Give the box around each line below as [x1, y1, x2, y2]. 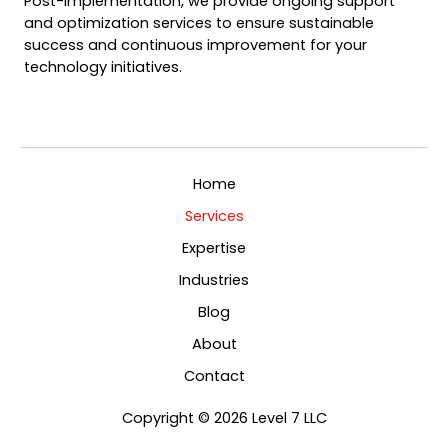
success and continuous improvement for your [24, 35, 367, 55]
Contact [183, 366, 245, 386]
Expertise [182, 238, 246, 258]
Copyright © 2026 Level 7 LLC [121, 408, 327, 428]
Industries [179, 270, 249, 290]
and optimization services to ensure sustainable [24, 13, 374, 33]
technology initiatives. [24, 57, 182, 77]
